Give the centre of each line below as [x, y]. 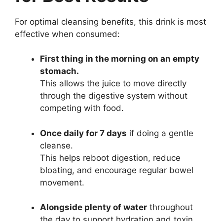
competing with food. [82, 108]
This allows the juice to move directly [113, 83]
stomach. [59, 71]
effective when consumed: [67, 34]
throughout [170, 207]
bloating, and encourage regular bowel [117, 170]
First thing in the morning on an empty [120, 59]
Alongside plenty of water [93, 207]
